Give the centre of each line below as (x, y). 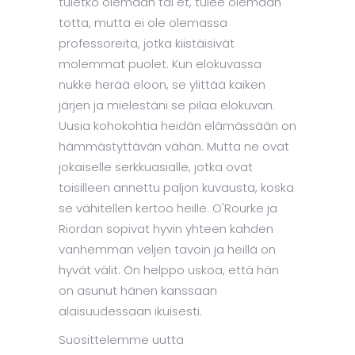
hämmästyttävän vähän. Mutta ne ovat (174, 146)
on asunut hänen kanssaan (138, 290)
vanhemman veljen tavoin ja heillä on (167, 249)
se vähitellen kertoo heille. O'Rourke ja (168, 208)
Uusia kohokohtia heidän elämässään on (177, 126)
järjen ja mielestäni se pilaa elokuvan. (167, 105)
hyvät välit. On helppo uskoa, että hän (169, 270)
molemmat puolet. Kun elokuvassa (160, 64)
